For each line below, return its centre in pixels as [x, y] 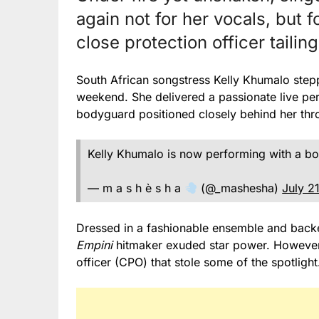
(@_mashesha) [240, 188]
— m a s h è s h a [136, 188]
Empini [96, 245]
